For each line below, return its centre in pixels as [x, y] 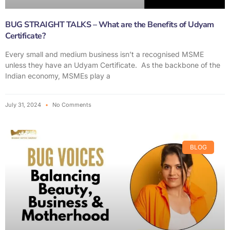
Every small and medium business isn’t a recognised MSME [104, 54]
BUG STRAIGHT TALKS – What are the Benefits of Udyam [110, 24]
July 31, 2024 [24, 104]
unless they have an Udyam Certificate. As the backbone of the [113, 65]
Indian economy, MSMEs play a [58, 75]
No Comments [71, 104]
